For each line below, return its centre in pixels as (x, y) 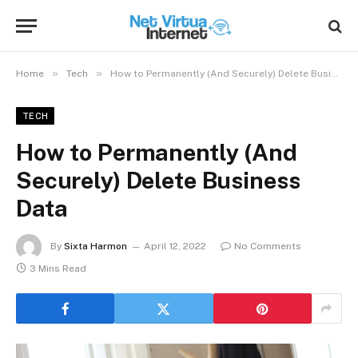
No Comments (268, 247)
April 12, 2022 (175, 247)
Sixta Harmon (95, 247)
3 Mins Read (58, 268)
